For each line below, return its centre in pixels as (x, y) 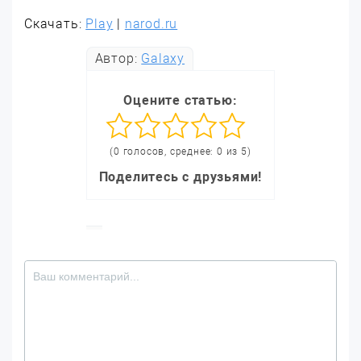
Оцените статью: (180, 100)
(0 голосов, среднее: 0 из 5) (180, 151)
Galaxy (163, 58)
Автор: (118, 58)
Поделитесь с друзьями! (180, 177)
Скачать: (55, 24)
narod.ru (151, 24)
